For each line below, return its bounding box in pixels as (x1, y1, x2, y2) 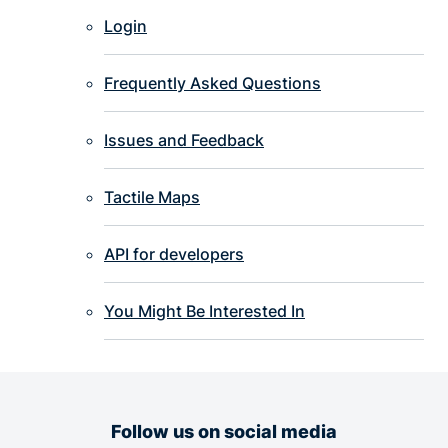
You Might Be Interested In (104, 301, 305, 322)
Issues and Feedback (104, 130, 264, 151)
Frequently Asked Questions (104, 73, 321, 94)
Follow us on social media (111, 420, 337, 443)
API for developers (104, 244, 244, 265)
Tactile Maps (104, 187, 200, 208)
